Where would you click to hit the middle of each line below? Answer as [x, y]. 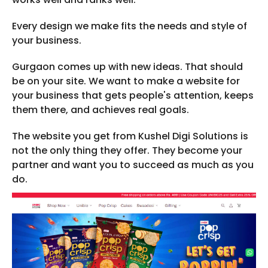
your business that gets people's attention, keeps [133, 96]
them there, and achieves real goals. [100, 110]
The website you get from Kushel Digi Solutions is [130, 136]
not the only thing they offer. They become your [127, 151]
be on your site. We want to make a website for [126, 81]
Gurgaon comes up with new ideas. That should [127, 67]
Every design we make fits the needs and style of [130, 26]
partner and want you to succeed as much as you [133, 165]
